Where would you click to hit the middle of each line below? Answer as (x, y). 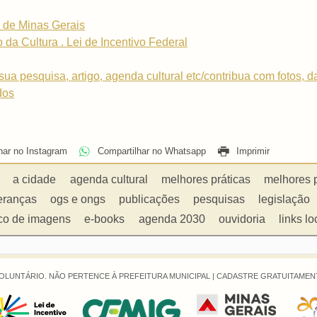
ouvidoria (242, 219)
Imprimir (251, 151)
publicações (149, 199)
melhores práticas (206, 179)
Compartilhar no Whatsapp (150, 151)
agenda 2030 (172, 219)
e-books (105, 219)
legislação (284, 199)
